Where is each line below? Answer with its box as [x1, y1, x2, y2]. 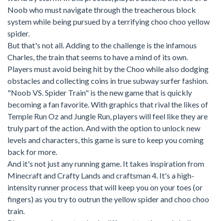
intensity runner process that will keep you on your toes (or [7, 182, 203, 192]
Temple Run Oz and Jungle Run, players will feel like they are [7, 111, 208, 121]
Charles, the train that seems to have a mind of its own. [7, 52, 188, 62]
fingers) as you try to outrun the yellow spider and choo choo [7, 194, 209, 204]
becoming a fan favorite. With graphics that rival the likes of [7, 99, 208, 109]
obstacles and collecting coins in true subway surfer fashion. [7, 75, 208, 85]
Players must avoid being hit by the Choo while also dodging [7, 64, 209, 74]
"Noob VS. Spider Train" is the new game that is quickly [7, 87, 192, 97]
